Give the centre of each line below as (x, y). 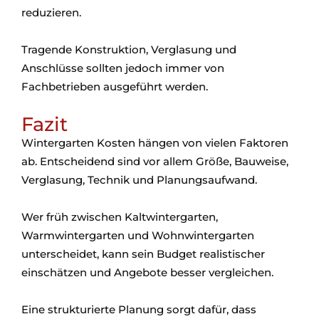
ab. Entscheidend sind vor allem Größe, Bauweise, (155, 162)
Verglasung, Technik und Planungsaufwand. (139, 180)
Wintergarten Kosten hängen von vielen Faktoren (155, 143)
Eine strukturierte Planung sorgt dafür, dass (139, 310)
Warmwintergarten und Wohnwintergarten (138, 236)
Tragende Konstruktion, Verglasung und (129, 50)
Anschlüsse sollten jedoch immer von (123, 68)
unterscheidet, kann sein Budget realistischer (143, 254)
